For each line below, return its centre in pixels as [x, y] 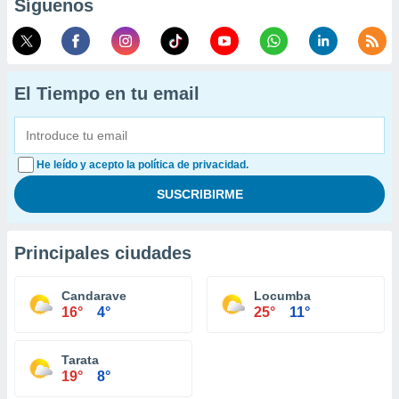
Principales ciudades [103, 253]
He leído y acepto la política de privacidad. [142, 165]
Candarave [94, 296]
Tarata [80, 360]
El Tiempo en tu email [107, 94]
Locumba [282, 296]
